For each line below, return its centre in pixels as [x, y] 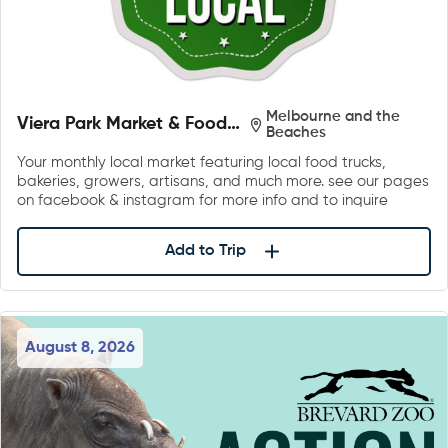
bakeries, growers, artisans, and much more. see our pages [223, 181]
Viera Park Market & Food [122, 124]
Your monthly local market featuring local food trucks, [201, 162]
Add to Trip [205, 251]
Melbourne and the [332, 116]
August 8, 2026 [80, 348]
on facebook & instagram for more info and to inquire [202, 200]
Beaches [295, 132]
